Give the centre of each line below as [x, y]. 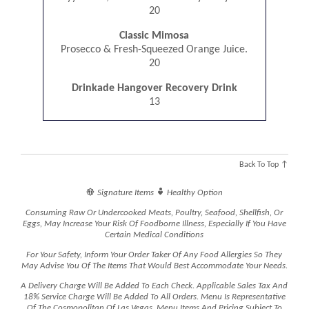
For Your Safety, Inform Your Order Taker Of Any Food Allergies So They [154, 255]
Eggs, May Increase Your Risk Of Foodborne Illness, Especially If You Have [154, 224]
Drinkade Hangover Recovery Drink [154, 89]
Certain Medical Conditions [154, 235]
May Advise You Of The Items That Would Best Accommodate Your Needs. [154, 266]
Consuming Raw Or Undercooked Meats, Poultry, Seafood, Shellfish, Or [154, 213]
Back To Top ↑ [264, 165]
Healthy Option [193, 193]
